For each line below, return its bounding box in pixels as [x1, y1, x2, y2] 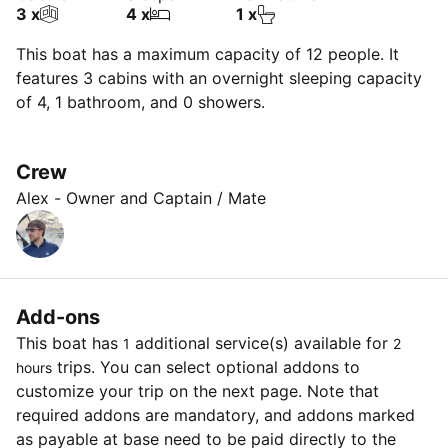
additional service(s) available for [130, 333, 393, 353]
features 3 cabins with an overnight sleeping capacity [16, 68, 422, 88]
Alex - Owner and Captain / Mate [16, 188, 266, 208]
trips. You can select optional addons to [52, 357, 360, 377]
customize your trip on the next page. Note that [16, 381, 379, 401]
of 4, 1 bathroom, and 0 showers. [16, 92, 265, 112]
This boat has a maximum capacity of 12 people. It [16, 44, 399, 64]
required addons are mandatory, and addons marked [16, 405, 415, 425]
